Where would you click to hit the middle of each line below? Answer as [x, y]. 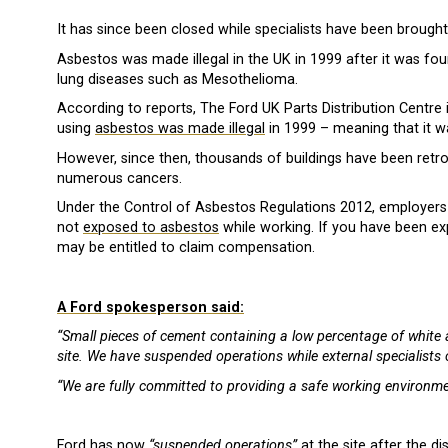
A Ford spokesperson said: [150, 307]
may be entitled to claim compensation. [186, 248]
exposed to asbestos [151, 228]
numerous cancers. [119, 178]
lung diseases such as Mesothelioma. [177, 79]
